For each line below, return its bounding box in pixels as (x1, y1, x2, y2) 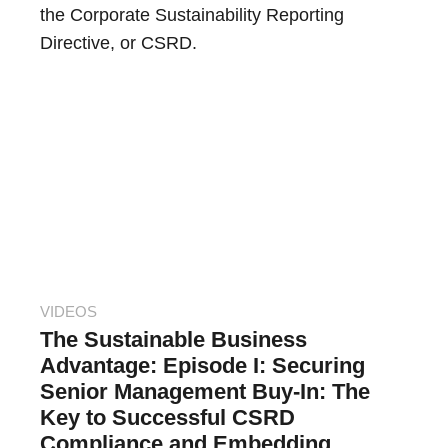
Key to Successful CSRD (40, 405, 295, 431)
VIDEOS (40, 303, 97, 321)
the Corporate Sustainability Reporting (40, 5, 344, 26)
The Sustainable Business (40, 327, 307, 353)
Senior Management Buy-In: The (40, 379, 370, 405)
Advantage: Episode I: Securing (40, 353, 365, 379)
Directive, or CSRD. (40, 33, 197, 54)
